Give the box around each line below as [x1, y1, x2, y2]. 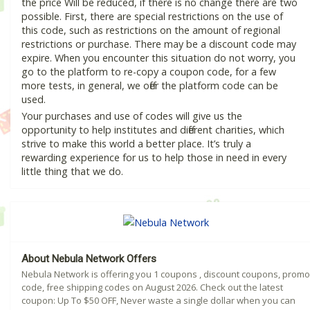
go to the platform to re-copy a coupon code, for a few [21, 65, 276, 79]
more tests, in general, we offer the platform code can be [21, 79, 278, 93]
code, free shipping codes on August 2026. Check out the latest [21, 280, 283, 293]
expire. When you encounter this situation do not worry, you [21, 51, 295, 65]
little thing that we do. [21, 165, 123, 179]
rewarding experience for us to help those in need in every [21, 151, 286, 165]
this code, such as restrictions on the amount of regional [21, 24, 280, 37]
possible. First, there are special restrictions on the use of [21, 10, 283, 24]
